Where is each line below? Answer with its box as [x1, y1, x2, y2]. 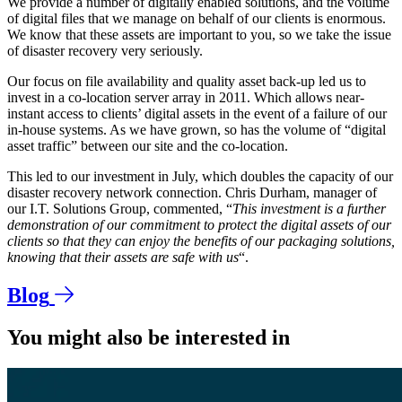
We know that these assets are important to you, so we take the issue [7, 26, 391, 42]
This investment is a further [232, 200, 386, 216]
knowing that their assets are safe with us [7, 249, 239, 265]
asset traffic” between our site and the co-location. [7, 137, 292, 153]
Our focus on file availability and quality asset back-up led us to [7, 73, 366, 89]
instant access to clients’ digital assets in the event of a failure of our [7, 105, 387, 121]
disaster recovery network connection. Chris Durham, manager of [7, 184, 377, 200]
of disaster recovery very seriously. [7, 42, 206, 58]
